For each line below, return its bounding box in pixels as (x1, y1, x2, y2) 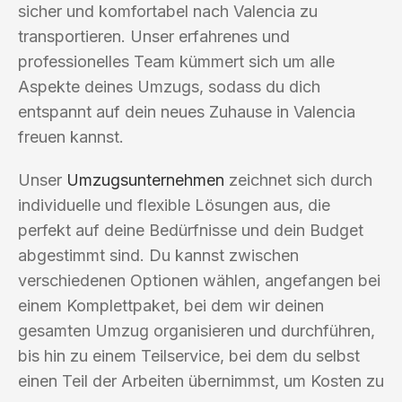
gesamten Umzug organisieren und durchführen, (18, 320, 375, 340)
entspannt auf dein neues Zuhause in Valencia (18, 101, 355, 121)
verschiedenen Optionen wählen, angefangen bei (18, 270, 380, 290)
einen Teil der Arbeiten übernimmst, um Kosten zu (18, 371, 384, 390)
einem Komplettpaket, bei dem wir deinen (18, 295, 324, 315)
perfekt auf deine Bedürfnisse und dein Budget (18, 220, 363, 240)
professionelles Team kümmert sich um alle (18, 51, 335, 71)
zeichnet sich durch (224, 170, 372, 189)
